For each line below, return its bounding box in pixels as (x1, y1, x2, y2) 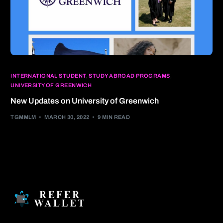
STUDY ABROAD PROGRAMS (89, 72, 170, 79)
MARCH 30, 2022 (44, 114, 90, 120)
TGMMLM (10, 114, 36, 120)
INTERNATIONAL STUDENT (10, 72, 87, 79)
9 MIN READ (97, 114, 130, 120)
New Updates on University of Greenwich (10, 96, 159, 105)
